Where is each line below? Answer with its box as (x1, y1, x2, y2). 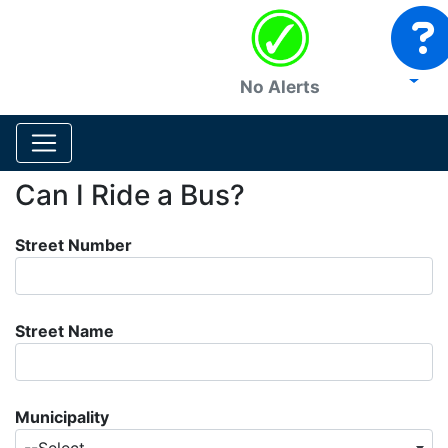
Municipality (15, 407, 109, 427)
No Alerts (240, 76, 320, 97)
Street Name (15, 321, 114, 341)
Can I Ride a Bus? (15, 178, 245, 212)
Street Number (15, 235, 132, 255)
